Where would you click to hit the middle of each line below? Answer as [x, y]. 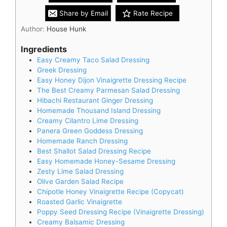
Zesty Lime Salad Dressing [80, 171]
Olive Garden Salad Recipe [80, 181]
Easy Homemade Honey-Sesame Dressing [106, 161]
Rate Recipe [152, 13]
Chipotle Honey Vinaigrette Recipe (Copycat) [110, 191]
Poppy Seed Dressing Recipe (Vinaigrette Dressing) [121, 212]
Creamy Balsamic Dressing [81, 222]
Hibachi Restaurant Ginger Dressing [95, 100]
